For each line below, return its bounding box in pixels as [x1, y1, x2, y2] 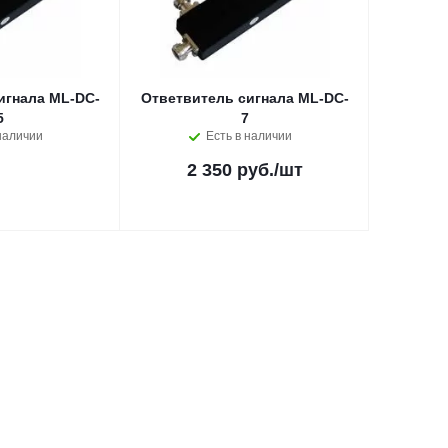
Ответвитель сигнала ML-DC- [140, 90, 349, 106]
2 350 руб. [186, 160, 274, 180]
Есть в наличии [205, 129, 292, 143]
